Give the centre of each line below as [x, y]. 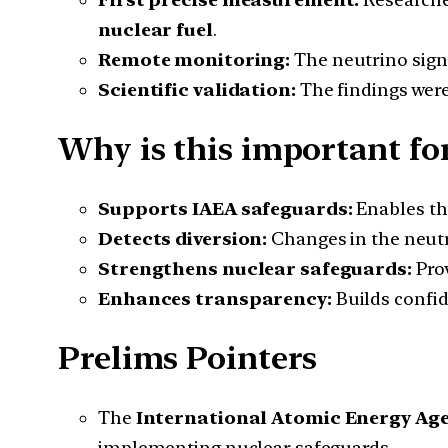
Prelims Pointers [188, 358]
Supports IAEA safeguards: [225, 208]
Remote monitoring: [194, 59]
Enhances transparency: [215, 298]
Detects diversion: [183, 238]
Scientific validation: [197, 89]
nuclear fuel [155, 29]
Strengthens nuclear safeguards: [255, 268]
